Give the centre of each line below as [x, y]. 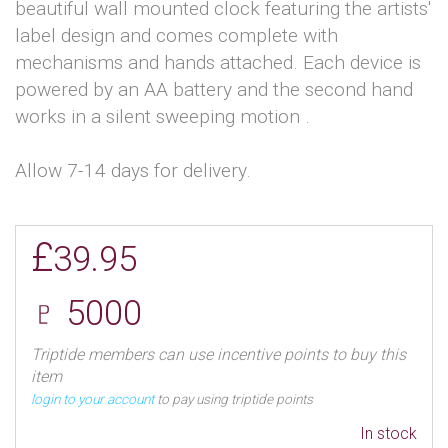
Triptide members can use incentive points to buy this [218, 355]
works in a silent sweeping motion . [162, 117]
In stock [388, 434]
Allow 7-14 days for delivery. [133, 171]
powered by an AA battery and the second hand [214, 90]
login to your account [92, 399]
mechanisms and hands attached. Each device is [218, 63]
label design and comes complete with [176, 36]
